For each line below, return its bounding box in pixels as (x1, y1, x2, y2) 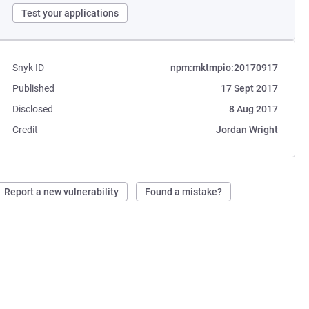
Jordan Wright (215, 124, 278, 135)
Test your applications (21, 8, 119, 19)
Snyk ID (12, 62, 45, 73)
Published (12, 83, 55, 94)
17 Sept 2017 (220, 83, 278, 94)
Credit (12, 124, 39, 135)
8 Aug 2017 (228, 103, 278, 114)
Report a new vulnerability (4, 186, 119, 197)
